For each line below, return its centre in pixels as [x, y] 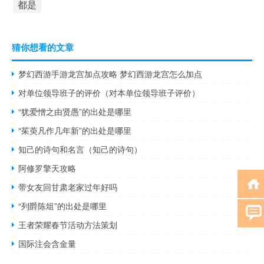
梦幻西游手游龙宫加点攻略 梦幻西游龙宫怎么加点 [110, 73]
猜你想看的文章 [43, 47]
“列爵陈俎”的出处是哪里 [63, 205]
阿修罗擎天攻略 [47, 168]
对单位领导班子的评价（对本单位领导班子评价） [109, 92]
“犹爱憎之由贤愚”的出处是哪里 [75, 111]
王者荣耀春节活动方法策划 [68, 224]
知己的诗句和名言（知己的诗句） [80, 149]
